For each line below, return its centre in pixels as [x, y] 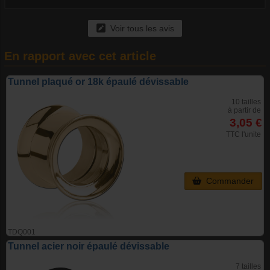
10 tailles [246, 102]
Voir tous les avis [140, 28]
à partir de [244, 111]
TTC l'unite [243, 135]
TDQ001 [22, 232]
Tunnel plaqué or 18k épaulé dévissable [98, 82]
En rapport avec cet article [80, 56]
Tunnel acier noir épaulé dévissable [89, 246]
